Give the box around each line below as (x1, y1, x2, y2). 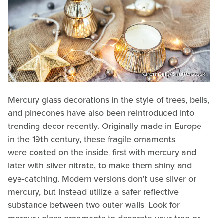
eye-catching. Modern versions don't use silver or (8, 172, 196, 185)
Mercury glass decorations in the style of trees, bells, (8, 93, 209, 106)
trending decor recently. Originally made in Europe (8, 119, 201, 132)
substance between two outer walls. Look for (8, 198, 180, 211)
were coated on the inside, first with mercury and (8, 145, 196, 159)
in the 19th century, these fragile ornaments (8, 132, 175, 145)
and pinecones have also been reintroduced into (8, 106, 194, 119)
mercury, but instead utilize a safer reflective (8, 185, 179, 198)
